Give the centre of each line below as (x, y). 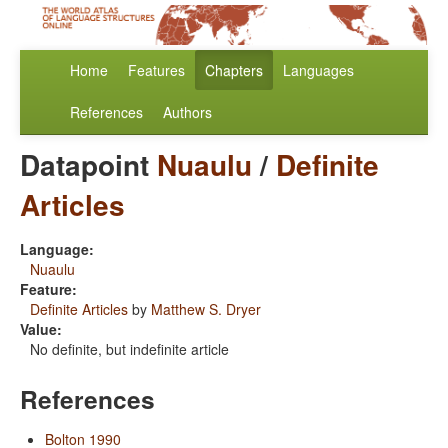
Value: (41, 329)
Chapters (234, 70)
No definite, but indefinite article (129, 349)
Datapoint (88, 165)
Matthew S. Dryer (206, 309)
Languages (318, 70)
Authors (187, 112)
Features (156, 70)
